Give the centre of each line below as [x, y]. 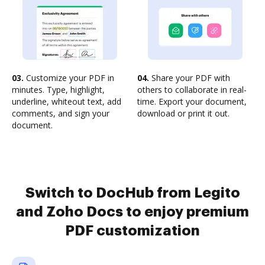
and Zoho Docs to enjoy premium [132, 212]
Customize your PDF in [69, 78]
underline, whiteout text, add [67, 101]
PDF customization [132, 231]
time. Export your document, [192, 101]
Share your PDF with [190, 78]
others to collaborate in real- [192, 90]
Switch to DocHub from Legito [132, 193]
